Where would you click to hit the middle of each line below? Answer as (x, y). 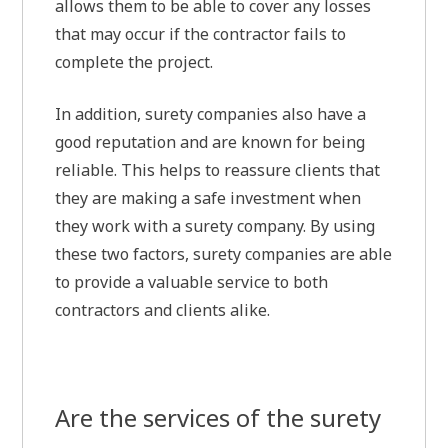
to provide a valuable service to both (192, 282)
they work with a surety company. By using (215, 226)
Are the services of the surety (218, 418)
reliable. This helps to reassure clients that (218, 170)
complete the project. (134, 62)
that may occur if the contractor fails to (201, 34)
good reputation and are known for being (210, 142)
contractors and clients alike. (163, 310)
